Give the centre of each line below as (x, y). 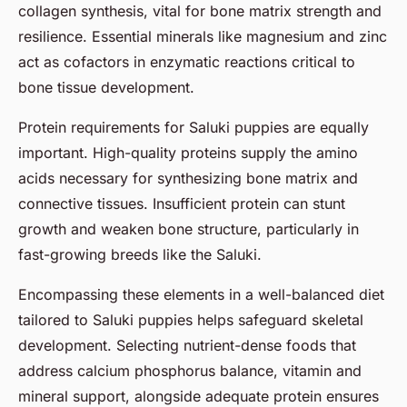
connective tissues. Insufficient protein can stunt (182, 203)
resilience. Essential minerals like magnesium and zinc (203, 36)
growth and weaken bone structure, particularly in (189, 228)
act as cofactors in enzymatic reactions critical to (187, 61)
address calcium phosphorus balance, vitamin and (190, 370)
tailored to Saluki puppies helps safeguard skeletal (191, 319)
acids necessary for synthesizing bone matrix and (188, 178)
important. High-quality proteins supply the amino (188, 152)
